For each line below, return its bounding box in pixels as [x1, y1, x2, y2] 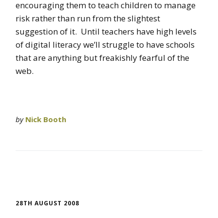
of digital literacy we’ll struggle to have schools [16, 38, 195, 50]
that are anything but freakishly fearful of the [16, 52, 189, 63]
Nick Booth [25, 114, 66, 124]
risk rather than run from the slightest [16, 12, 160, 24]
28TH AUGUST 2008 [16, 199, 79, 207]
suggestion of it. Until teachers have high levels [16, 25, 197, 37]
